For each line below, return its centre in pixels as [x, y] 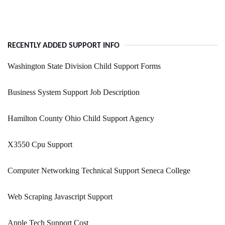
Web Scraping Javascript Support [60, 197]
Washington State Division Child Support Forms [84, 66]
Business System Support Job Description [74, 92]
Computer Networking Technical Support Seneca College [99, 171]
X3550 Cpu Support [40, 145]
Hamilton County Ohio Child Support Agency [81, 119]
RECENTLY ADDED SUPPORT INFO [64, 46]
